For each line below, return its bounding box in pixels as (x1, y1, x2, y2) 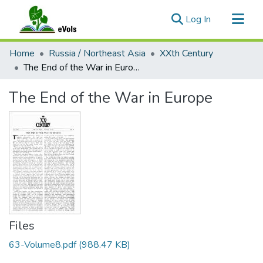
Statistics (9, 79, 48, 92)
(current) (210, 12, 245, 25)
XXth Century (160, 47, 213, 60)
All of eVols (9, 60, 58, 73)
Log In (186, 13, 211, 26)
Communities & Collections (9, 42, 117, 55)
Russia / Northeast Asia (49, 47, 146, 60)
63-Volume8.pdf (9, 238, 76, 251)
